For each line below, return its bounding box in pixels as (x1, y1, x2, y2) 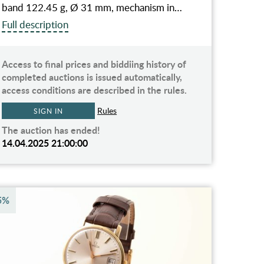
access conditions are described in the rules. (2, 82, 187, 97)
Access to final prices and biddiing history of (2, 57, 187, 71)
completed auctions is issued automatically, (2, 70, 183, 84)
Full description (2, 17, 69, 31)
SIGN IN (34, 105, 63, 115)
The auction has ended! (2, 123, 101, 137)
